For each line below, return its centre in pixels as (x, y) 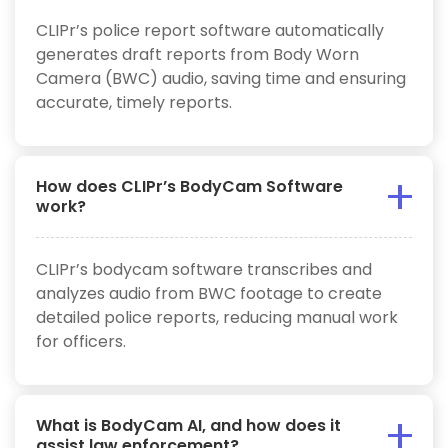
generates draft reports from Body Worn (197, 54)
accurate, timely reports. (134, 102)
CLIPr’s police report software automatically (210, 30)
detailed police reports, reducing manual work (217, 317)
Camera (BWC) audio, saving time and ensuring (221, 78)
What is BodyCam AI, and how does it (188, 425)
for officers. (81, 341)
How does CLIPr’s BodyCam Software (189, 186)
